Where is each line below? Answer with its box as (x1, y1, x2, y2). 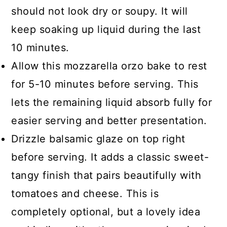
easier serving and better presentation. (11, 115, 207, 127)
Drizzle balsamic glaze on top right (11, 133, 185, 145)
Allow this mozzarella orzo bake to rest (11, 60, 207, 72)
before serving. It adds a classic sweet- (11, 151, 209, 163)
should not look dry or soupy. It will (11, 5, 188, 17)
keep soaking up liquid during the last (11, 23, 201, 35)
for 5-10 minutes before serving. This (11, 78, 199, 90)
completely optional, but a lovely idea (11, 206, 201, 218)
